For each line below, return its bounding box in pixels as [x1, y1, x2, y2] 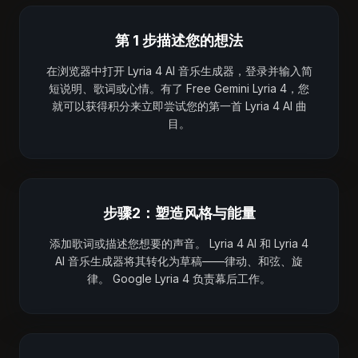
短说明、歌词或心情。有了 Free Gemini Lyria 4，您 [49, 82, 309, 95]
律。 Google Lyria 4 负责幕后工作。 [87, 272, 271, 285]
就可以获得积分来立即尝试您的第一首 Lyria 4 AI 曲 [51, 99, 307, 113]
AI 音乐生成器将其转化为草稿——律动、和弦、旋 [55, 254, 303, 268]
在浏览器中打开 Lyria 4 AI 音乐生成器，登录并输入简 [46, 64, 312, 78]
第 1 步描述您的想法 [115, 32, 243, 49]
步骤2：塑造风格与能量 [102, 205, 256, 221]
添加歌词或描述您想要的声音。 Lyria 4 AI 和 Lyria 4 [50, 237, 308, 250]
